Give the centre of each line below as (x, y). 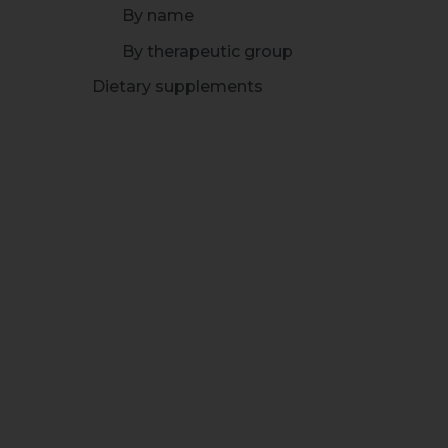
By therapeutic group (207, 51)
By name (158, 15)
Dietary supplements (177, 86)
